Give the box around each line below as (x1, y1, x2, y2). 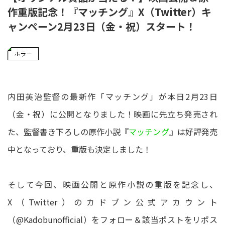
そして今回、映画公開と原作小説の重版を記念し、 (8, 178, 217, 191)
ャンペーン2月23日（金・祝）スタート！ (8, 19, 196, 34)
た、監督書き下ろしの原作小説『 (8, 126, 129, 138)
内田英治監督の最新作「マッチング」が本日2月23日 (8, 90, 217, 103)
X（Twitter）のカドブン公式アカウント (8, 196, 217, 208)
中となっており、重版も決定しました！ (8, 143, 151, 156)
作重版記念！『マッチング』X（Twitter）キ (8, 5, 211, 20)
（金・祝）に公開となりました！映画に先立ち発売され (8, 108, 217, 121)
